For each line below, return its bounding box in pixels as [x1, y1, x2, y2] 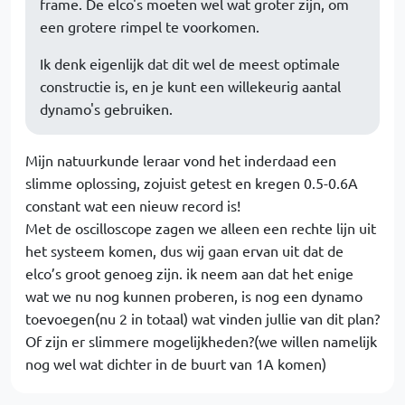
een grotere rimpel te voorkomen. [40, 17, 259, 36]
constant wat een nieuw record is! [25, 196, 240, 215]
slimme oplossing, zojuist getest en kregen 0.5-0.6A [25, 174, 358, 193]
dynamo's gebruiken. [40, 99, 173, 118]
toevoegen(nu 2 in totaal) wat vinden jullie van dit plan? [25, 309, 380, 328]
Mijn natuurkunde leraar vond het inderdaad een [25, 151, 336, 170]
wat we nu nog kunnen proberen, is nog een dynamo [25, 287, 363, 306]
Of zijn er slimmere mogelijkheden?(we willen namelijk [25, 332, 377, 351]
